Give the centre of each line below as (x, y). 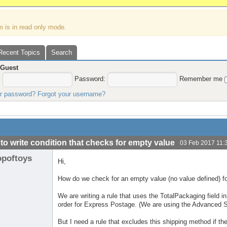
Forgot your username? (72, 94)
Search (62, 52)
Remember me (202, 79)
